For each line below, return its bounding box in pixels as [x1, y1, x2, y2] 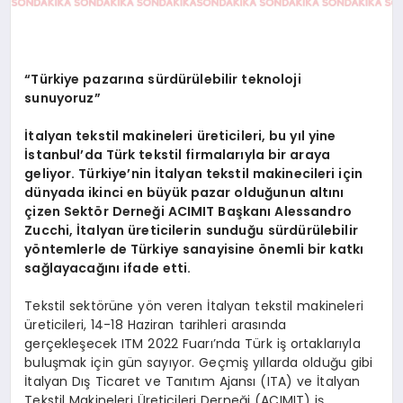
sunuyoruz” [24, 88, 101, 107]
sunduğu [205, 220, 264, 239]
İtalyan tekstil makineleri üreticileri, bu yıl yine [24, 126, 336, 145]
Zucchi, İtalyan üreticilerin [24, 220, 201, 239]
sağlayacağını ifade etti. [24, 258, 192, 277]
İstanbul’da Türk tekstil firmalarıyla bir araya [24, 145, 331, 164]
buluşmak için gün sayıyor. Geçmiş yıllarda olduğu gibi [24, 353, 373, 372]
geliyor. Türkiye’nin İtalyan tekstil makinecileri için [24, 164, 363, 183]
